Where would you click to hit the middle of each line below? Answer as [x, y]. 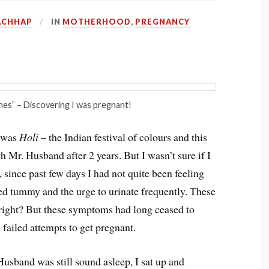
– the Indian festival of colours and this [123, 137]
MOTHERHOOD [97, 22]
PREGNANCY [163, 22]
